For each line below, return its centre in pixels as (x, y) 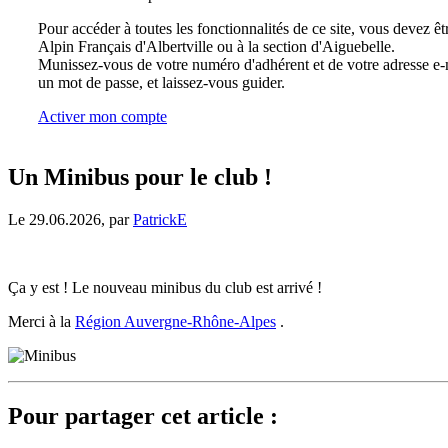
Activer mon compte (102, 116)
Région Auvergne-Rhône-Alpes (175, 321)
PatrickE (160, 219)
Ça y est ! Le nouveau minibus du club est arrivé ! (165, 287)
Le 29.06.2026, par (70, 219)
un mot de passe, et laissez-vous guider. (161, 82)
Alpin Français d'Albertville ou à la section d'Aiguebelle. (216, 46)
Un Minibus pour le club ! (140, 176)
